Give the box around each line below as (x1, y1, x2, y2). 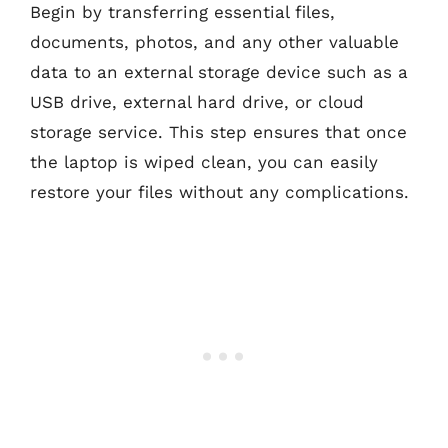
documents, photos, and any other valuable (30, 32, 399, 52)
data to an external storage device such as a (30, 62, 408, 82)
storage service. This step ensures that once (30, 122, 407, 142)
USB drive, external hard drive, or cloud (30, 92, 364, 112)
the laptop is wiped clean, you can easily (30, 152, 378, 172)
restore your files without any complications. (30, 182, 409, 202)
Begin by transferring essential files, (30, 2, 335, 22)
